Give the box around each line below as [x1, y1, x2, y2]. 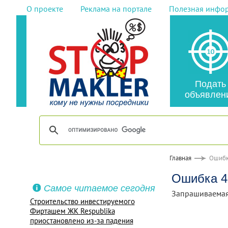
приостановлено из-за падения [30, 216, 133, 225]
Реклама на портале [80, 4, 152, 14]
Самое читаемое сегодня [43, 183, 155, 193]
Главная [169, 154, 191, 162]
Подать [194, 79, 226, 89]
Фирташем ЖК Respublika [30, 206, 115, 216]
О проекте [26, 4, 63, 14]
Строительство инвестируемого [30, 196, 135, 206]
